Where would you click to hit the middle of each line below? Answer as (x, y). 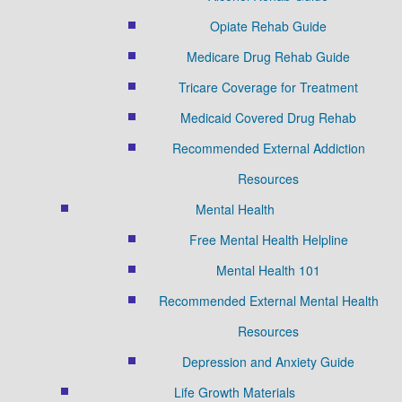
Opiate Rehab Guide (268, 26)
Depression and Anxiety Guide (268, 361)
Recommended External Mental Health (268, 300)
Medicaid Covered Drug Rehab (268, 117)
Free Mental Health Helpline (268, 239)
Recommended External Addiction (268, 148)
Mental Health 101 (268, 270)
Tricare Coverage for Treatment (268, 87)
